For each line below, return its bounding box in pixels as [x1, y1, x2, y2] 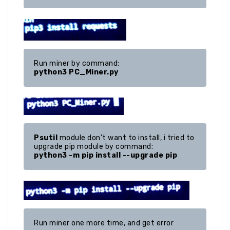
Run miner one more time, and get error [34, 219, 174, 227]
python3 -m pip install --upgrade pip [34, 151, 177, 160]
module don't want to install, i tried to [57, 133, 195, 142]
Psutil [34, 133, 57, 142]
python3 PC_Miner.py [34, 68, 119, 76]
